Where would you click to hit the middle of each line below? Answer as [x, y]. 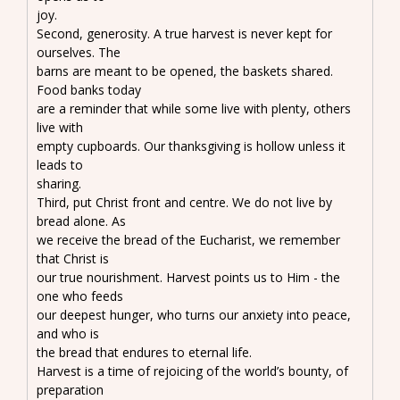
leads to [60, 164]
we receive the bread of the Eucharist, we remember [188, 239]
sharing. [59, 183]
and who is [68, 333]
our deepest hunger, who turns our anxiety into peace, [194, 314]
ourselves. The [79, 52]
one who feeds [80, 296]
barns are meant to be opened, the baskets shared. [185, 71]
